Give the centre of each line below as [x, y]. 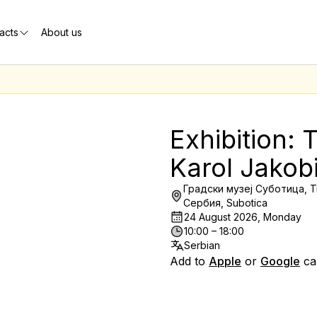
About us [61, 32]
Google [280, 261]
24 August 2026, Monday [243, 217]
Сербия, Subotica [226, 203]
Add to [189, 261]
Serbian [202, 245]
